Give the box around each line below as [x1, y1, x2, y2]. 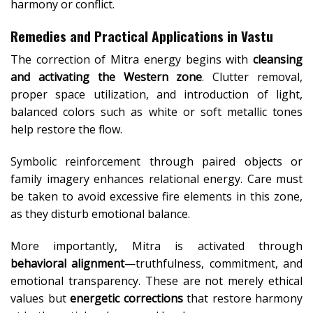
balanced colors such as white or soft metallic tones [10, 104, 303, 120]
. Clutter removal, [202, 69, 303, 85]
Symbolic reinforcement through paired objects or [10, 154, 303, 170]
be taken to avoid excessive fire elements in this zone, [10, 189, 303, 205]
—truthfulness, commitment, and [124, 255, 303, 271]
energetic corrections [70, 290, 183, 306]
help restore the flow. [10, 122, 122, 138]
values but [10, 290, 70, 306]
